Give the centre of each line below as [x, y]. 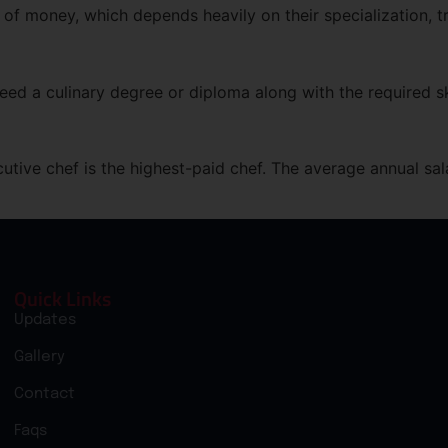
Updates [45, 319]
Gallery [39, 356]
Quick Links [62, 298]
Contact [44, 393]
